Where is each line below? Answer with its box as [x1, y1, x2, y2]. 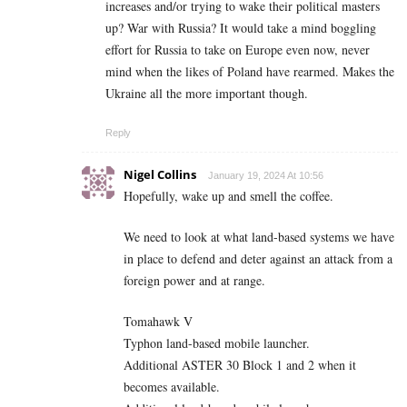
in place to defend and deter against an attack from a [124, 250, 392, 268]
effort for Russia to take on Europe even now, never [105, 41, 370, 59]
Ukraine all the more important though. [105, 84, 308, 103]
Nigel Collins [124, 166, 196, 184]
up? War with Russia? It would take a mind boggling [105, 19, 376, 37]
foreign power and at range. [124, 272, 265, 290]
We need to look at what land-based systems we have [124, 228, 394, 246]
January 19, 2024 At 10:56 [208, 170, 323, 182]
